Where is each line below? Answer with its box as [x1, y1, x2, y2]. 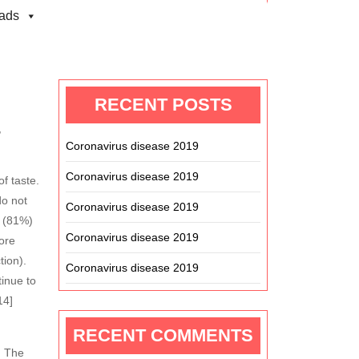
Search [220, 30, 256, 43]
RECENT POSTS [94, 95, 232, 115]
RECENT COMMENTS [73, 325, 253, 345]
